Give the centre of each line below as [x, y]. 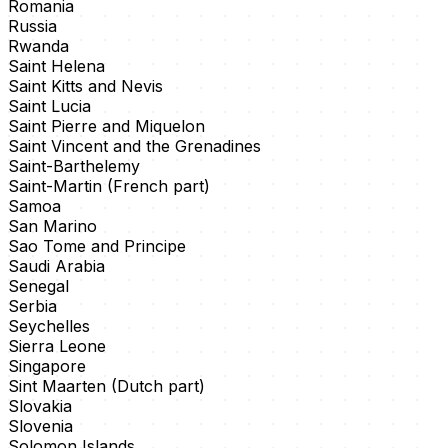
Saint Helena [56, 66]
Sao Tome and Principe [97, 246]
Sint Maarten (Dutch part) [106, 386]
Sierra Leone [57, 346]
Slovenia [40, 426]
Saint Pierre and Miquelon [106, 126]
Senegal [38, 286]
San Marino [52, 226]
